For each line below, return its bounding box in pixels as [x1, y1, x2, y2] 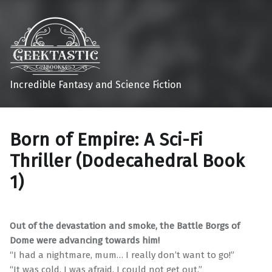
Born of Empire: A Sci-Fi [10, 129, 203, 151]
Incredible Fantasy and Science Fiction [10, 78, 182, 90]
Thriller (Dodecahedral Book [10, 150, 245, 172]
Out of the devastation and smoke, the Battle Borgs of [10, 220, 240, 232]
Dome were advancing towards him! [10, 235, 160, 246]
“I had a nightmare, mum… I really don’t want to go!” [10, 250, 234, 261]
